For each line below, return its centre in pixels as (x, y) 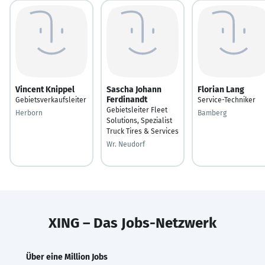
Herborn (29, 113)
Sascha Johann (134, 89)
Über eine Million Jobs (67, 257)
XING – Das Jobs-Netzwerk (132, 223)
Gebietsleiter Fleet (137, 110)
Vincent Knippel (45, 89)
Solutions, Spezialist (139, 120)
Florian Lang (221, 89)
